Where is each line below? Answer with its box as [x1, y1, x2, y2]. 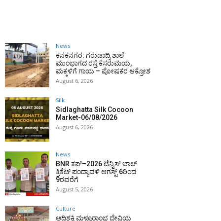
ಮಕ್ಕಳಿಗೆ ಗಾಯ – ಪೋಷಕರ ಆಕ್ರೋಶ [56, 67, 150, 75]
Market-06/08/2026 [56, 113, 117, 122]
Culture [56, 205, 75, 213]
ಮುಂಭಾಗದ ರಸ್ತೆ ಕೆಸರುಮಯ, [56, 59, 132, 68]
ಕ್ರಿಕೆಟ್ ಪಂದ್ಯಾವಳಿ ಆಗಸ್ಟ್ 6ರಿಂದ [56, 168, 136, 176]
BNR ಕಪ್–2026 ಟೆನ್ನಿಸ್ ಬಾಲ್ [56, 160, 137, 168]
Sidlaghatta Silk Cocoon [56, 106, 133, 114]
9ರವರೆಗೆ [56, 176, 78, 184]
